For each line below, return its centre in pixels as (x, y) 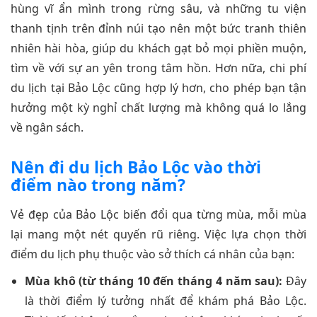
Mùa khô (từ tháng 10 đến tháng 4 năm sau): (154, 281)
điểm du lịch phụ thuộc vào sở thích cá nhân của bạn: (152, 254)
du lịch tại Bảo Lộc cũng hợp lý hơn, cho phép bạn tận (158, 87)
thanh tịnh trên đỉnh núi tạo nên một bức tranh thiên (158, 28)
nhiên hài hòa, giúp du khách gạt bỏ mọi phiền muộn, (158, 48)
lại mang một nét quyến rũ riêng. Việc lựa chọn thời (158, 234)
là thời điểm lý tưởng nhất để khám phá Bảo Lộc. (166, 300)
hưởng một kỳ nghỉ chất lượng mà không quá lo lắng (158, 107)
